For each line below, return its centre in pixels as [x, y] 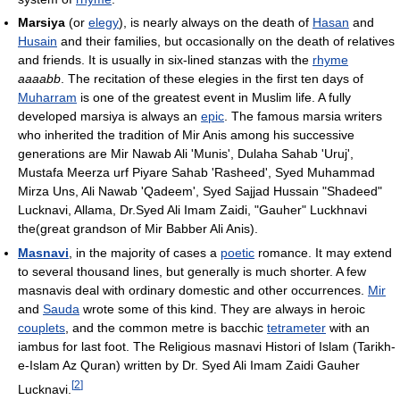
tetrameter [296, 328]
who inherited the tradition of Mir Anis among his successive [186, 135]
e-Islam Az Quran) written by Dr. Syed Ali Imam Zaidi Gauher [189, 366]
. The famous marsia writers [303, 117]
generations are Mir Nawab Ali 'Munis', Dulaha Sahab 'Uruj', [186, 154]
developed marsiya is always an [109, 117]
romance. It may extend [323, 253]
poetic [237, 253]
